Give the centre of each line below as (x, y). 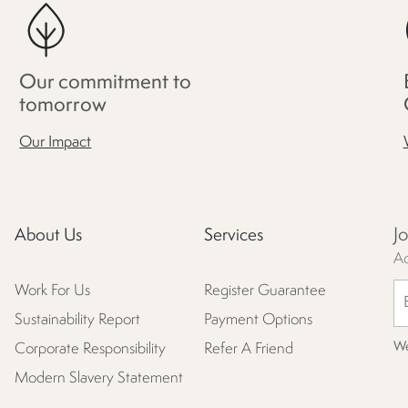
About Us (48, 235)
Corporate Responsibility (90, 350)
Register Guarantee (265, 291)
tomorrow (63, 105)
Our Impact (56, 142)
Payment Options (258, 321)
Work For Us (52, 291)
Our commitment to (106, 82)
